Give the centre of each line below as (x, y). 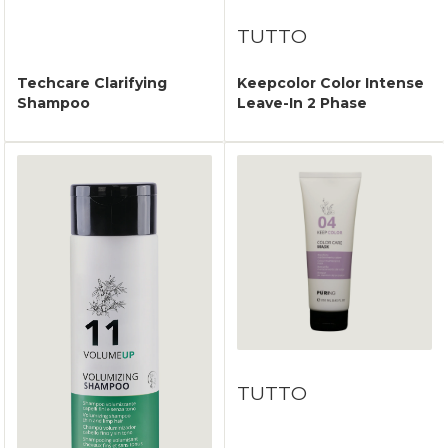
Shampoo (53, 103)
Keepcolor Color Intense (330, 83)
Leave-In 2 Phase (302, 103)
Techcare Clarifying (92, 83)
